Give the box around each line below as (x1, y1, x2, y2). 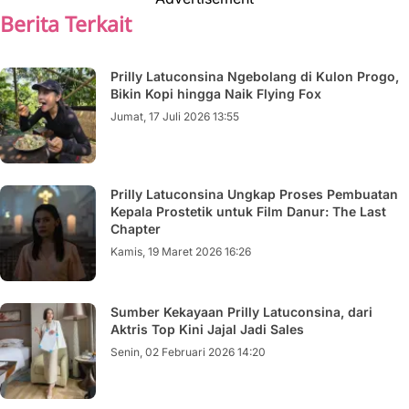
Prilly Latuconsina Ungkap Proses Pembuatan (110, 185, 398, 202)
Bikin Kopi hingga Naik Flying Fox (110, 85, 321, 101)
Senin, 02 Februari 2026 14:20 (110, 344, 266, 359)
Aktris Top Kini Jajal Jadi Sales (110, 320, 304, 337)
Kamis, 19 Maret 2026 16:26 (110, 244, 251, 258)
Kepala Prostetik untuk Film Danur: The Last (110, 203, 386, 219)
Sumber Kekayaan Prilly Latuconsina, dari (110, 303, 372, 320)
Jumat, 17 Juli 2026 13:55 (110, 109, 239, 123)
